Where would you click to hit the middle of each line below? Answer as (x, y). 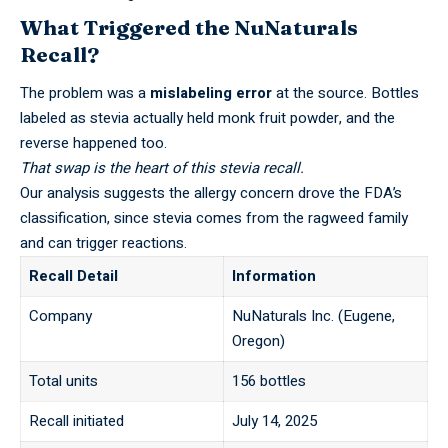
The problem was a (85, 93)
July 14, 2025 (274, 421)
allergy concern (244, 193)
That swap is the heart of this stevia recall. (162, 168)
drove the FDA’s (348, 193)
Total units (63, 381)
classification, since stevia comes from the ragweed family (214, 218)
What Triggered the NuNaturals (189, 26)
